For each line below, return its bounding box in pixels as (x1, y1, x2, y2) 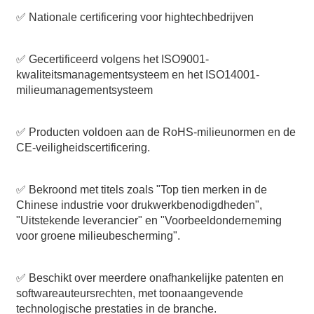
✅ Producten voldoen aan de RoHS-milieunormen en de (15, 126, 296, 138)
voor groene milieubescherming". (15, 230, 180, 242)
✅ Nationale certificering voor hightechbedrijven (15, 11, 254, 23)
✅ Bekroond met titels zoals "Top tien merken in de (15, 184, 267, 196)
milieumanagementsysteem (15, 84, 153, 96)
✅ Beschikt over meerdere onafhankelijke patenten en (15, 272, 284, 284)
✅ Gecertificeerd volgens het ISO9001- (15, 53, 209, 65)
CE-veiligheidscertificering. (15, 142, 150, 153)
